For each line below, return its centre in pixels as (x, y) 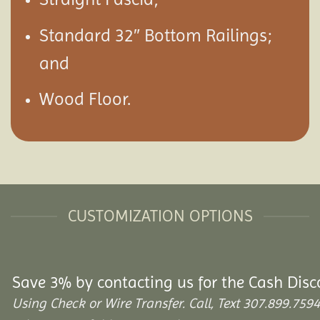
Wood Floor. (85, 99)
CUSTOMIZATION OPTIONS (160, 216)
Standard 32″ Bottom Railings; (155, 35)
